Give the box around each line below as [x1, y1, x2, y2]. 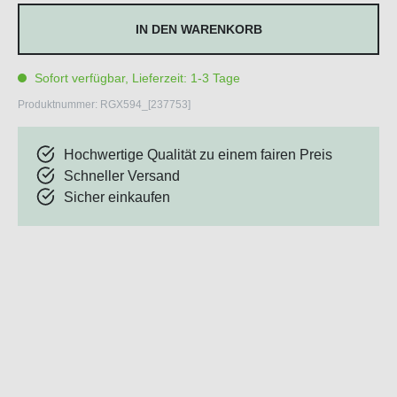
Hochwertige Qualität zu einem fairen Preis [64, 147, 332, 163]
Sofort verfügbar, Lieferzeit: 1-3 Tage [31, 71, 240, 86]
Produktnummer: [18, 98, 100, 112]
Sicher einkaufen [64, 190, 170, 206]
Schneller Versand [64, 168, 180, 184]
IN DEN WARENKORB [135, 22, 262, 37]
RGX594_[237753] [100, 98, 191, 112]
